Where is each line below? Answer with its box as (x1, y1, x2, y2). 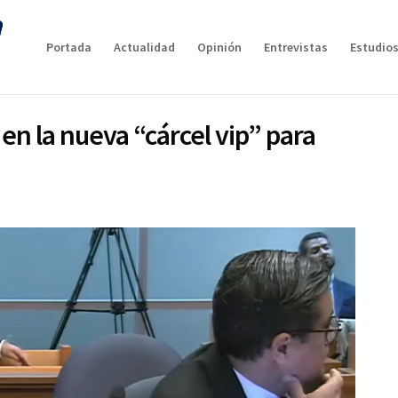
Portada (45, 39, 92, 55)
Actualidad (113, 39, 175, 55)
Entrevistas (263, 39, 328, 55)
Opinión (196, 39, 242, 55)
